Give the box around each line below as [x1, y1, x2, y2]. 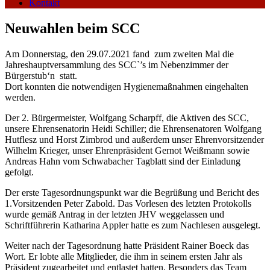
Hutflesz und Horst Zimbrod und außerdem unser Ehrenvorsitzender [5, 134, 264, 145]
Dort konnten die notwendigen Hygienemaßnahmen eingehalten [5, 81, 248, 92]
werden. [5, 92, 36, 102]
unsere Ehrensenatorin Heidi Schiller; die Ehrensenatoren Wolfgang [5, 123, 262, 134]
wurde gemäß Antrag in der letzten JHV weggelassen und [5, 209, 224, 219]
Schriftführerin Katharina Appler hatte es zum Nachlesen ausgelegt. [5, 219, 260, 230]
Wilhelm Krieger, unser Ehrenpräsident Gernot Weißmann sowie [5, 145, 250, 155]
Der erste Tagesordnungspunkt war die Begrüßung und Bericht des [5, 187, 259, 198]
